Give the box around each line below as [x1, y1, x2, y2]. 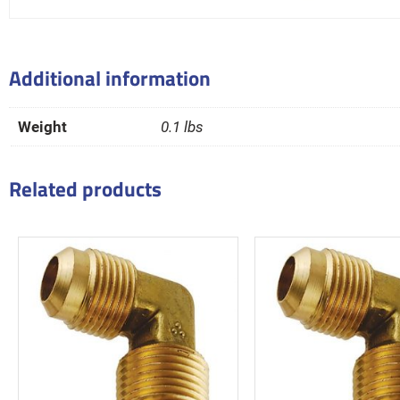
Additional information [9, 62, 211, 94]
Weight [18, 118, 67, 136]
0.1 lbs [161, 118, 204, 136]
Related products [9, 173, 162, 205]
